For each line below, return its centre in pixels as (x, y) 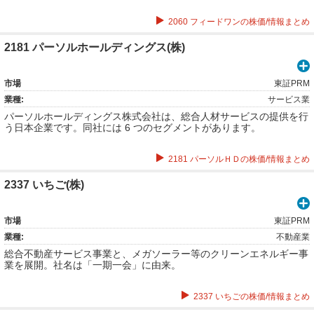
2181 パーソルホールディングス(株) (95, 47)
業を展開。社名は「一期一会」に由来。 (93, 265)
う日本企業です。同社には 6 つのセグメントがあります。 (132, 128)
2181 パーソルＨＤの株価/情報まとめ (239, 159)
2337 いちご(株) (44, 185)
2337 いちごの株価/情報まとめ (252, 296)
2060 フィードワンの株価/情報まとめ (239, 22)
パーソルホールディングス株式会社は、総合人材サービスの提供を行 (156, 116)
